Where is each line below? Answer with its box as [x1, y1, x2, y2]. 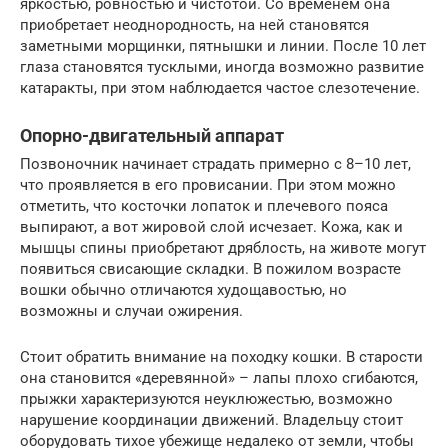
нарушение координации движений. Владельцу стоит [20, 410, 403, 429]
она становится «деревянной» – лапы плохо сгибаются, [20, 368, 418, 387]
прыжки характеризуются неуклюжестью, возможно [20, 389, 393, 408]
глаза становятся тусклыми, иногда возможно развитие [20, 57, 424, 76]
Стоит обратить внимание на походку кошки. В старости [20, 347, 423, 366]
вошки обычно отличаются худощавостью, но [20, 280, 347, 299]
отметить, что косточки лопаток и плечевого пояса [20, 196, 388, 215]
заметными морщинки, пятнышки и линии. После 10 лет [20, 36, 426, 55]
